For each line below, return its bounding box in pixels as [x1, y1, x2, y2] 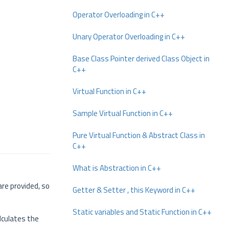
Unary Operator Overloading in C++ [73, 31, 185, 42]
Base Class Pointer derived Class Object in [73, 53, 210, 64]
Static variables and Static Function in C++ [73, 206, 212, 218]
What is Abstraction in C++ [73, 162, 161, 174]
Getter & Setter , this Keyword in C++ [73, 184, 195, 196]
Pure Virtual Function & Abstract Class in [73, 129, 205, 141]
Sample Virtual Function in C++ [73, 107, 173, 119]
